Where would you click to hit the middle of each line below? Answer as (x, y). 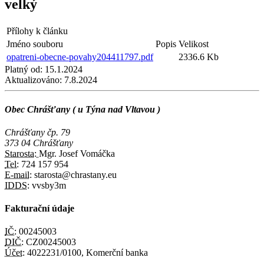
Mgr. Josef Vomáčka (77, 153)
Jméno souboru (35, 44)
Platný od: (24, 70)
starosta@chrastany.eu (74, 174)
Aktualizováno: (33, 80)
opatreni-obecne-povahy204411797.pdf (80, 57)
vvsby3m (48, 185)
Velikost (194, 44)
